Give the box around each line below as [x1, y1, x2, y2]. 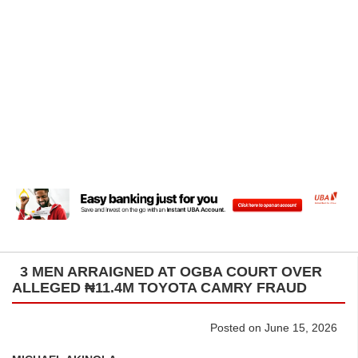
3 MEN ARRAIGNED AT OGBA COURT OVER [20, 263, 322, 280]
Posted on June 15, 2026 [210, 320, 337, 334]
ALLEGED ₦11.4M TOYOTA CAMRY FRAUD [12, 279, 307, 296]
